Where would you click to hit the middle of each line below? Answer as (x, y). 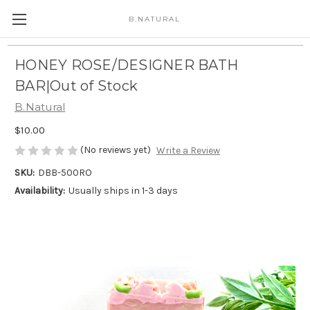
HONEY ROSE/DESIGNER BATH (126, 65)
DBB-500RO (65, 173)
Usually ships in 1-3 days (123, 191)
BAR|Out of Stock (76, 86)
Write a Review (188, 151)
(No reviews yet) (116, 149)
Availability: (40, 191)
